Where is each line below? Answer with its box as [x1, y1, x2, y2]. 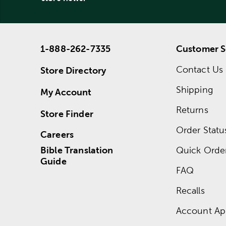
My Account [40, 86, 92, 97]
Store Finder [40, 108, 93, 119]
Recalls [176, 185, 205, 196]
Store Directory [40, 65, 106, 76]
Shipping [176, 84, 213, 95]
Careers [40, 129, 74, 140]
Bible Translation [40, 144, 114, 155]
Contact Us [176, 64, 223, 75]
